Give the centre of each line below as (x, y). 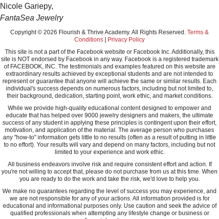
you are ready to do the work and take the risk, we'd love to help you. (109, 179)
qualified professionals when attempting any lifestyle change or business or (109, 213)
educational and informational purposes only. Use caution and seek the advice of (109, 206)
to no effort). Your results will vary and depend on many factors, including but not (109, 145)
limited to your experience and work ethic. (109, 152)
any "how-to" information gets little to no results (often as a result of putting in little (109, 137)
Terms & (198, 32)
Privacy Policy (126, 40)
